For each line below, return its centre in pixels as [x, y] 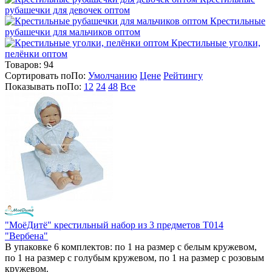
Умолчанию [113, 76]
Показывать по [36, 87]
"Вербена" [26, 236]
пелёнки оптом [36, 54]
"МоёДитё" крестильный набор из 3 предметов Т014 [114, 225]
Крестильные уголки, [216, 43]
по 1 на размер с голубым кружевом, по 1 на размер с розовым [134, 258]
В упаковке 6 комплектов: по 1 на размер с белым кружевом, [131, 247]
